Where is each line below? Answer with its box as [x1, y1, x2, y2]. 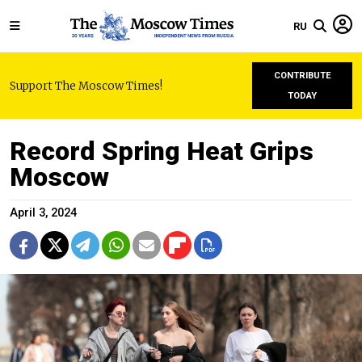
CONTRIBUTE [273, 70, 331, 81]
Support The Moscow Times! [10, 78, 162, 93]
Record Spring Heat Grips [10, 136, 314, 166]
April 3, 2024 [10, 206, 77, 220]
